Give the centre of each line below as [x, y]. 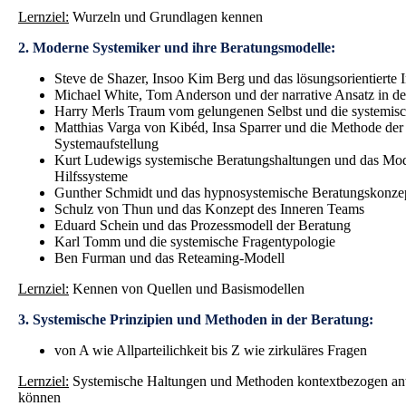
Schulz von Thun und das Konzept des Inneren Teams [209, 209]
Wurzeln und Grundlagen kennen [166, 17]
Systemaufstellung [106, 144]
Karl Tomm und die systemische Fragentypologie [195, 242]
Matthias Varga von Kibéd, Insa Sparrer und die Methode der [229, 128]
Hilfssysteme [91, 177]
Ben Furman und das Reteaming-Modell [169, 258]
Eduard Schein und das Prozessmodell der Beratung [203, 226]
